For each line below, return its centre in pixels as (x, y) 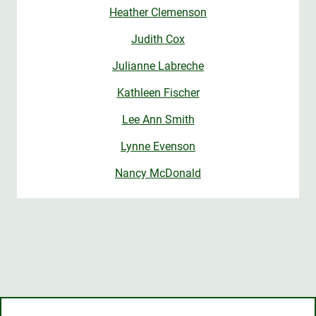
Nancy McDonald (158, 174)
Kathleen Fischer (158, 93)
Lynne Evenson (158, 147)
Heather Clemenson (158, 13)
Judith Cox (158, 39)
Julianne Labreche (158, 66)
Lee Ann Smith (158, 120)
